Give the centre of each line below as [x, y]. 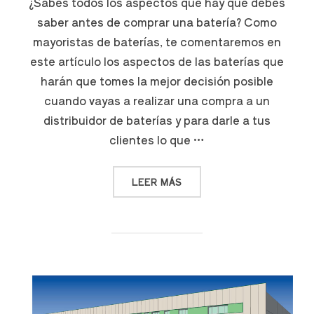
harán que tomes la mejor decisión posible [157, 80]
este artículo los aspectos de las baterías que [157, 61]
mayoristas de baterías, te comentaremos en [157, 41]
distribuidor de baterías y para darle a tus [157, 120]
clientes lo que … [157, 139]
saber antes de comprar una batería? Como [157, 21]
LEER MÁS [157, 182]
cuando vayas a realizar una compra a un [157, 100]
